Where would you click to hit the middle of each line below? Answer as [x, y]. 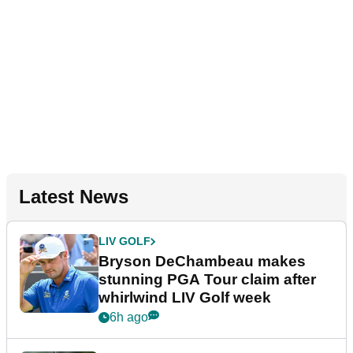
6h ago [129, 318]
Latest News [74, 197]
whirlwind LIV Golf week [185, 298]
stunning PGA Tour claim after [207, 280]
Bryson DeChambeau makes [202, 262]
